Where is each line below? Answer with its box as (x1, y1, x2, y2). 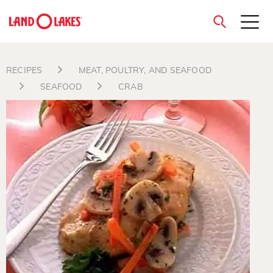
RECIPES (6, 66, 43, 75)
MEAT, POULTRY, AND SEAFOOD (78, 66, 212, 75)
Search (19, 115, 48, 124)
